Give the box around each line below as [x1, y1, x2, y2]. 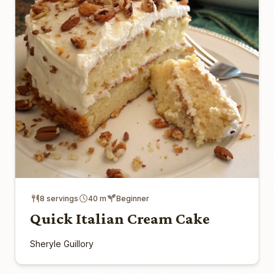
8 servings [40, 193, 78, 203]
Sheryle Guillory [30, 238, 94, 249]
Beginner [116, 193, 149, 203]
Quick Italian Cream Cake [30, 209, 210, 228]
